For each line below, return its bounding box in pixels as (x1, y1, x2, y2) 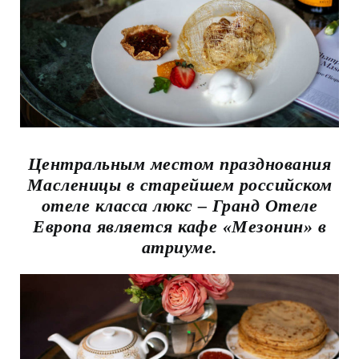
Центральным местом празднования (27, 154, 332, 175)
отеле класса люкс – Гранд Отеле (41, 196, 318, 216)
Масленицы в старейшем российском (26, 175, 333, 196)
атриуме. (141, 237, 218, 258)
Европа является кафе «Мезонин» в (33, 216, 326, 237)
